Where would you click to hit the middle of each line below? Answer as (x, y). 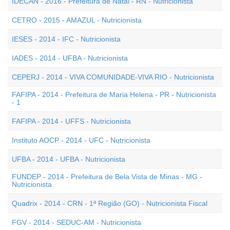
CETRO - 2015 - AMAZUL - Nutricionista (77, 20)
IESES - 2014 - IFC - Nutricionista (66, 39)
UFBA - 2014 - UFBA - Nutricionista (69, 159)
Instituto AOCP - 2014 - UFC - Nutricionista (81, 140)
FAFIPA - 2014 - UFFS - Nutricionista (71, 121)
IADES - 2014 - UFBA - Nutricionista (70, 58)
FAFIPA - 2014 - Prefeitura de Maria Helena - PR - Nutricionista (114, 94)
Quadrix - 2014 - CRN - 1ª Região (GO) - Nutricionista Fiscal (110, 203)
